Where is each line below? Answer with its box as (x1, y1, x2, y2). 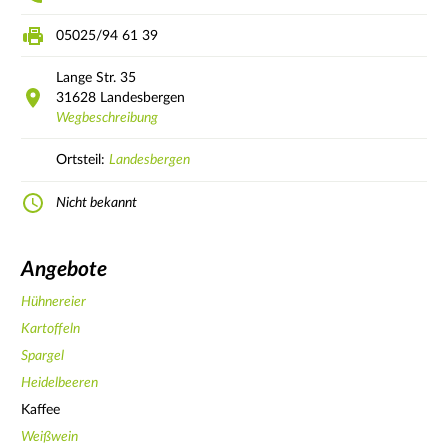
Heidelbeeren (21, 375, 98, 390)
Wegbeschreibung (56, 110, 158, 125)
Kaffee (21, 402, 60, 417)
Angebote (21, 259, 107, 281)
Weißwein (21, 429, 78, 444)
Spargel (21, 348, 64, 363)
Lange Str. (56, 70, 116, 85)
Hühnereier (21, 294, 86, 309)
